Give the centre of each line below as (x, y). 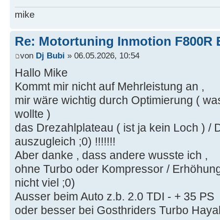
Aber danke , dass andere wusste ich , (111, 155)
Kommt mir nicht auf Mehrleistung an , (110, 87)
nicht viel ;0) (45, 183)
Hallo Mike (41, 73)
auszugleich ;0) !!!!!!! (65, 142)
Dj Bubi (50, 56)
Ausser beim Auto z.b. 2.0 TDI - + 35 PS (114, 197)
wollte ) (33, 114)
